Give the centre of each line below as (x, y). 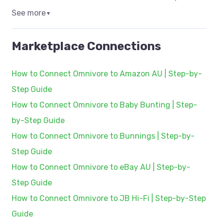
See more (29, 13)
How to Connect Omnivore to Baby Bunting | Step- (104, 105)
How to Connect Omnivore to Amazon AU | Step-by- (107, 73)
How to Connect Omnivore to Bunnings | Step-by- (103, 136)
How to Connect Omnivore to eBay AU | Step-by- (101, 167)
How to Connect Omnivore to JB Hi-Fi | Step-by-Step (109, 198)
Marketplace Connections (86, 46)
